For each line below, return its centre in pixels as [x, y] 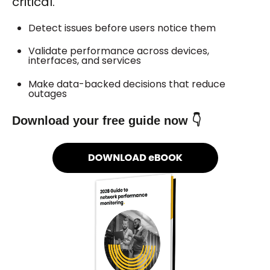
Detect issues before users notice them [122, 28]
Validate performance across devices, [119, 51]
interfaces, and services [85, 61]
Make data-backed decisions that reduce [127, 84]
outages [48, 93]
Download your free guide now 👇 [107, 121]
